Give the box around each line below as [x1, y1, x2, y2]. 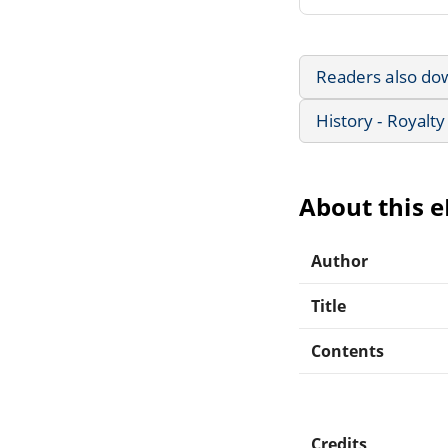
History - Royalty [316, 108, 445, 132]
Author [311, 249, 369, 272]
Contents [311, 339, 385, 362]
